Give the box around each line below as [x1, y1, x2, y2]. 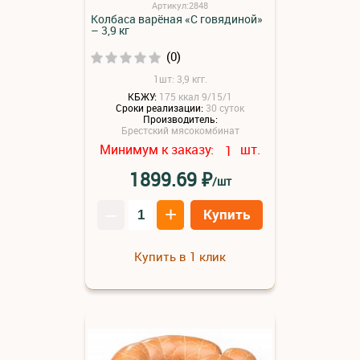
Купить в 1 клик [134, 248, 226, 264]
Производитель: [142, 112, 218, 125]
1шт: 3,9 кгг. [153, 72, 207, 85]
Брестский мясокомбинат [121, 123, 239, 137]
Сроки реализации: [116, 101, 203, 115]
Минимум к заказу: [100, 140, 217, 158]
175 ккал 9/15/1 [159, 90, 232, 104]
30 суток [206, 101, 244, 115]
